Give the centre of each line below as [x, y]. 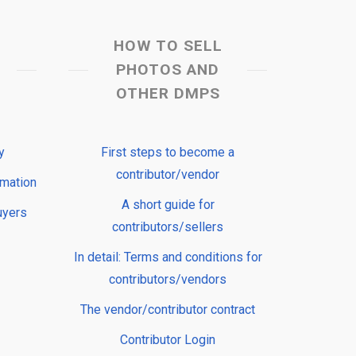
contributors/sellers [168, 227]
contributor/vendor [168, 175]
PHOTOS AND [168, 70]
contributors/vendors [168, 280]
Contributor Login [168, 340]
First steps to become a [168, 153]
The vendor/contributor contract [168, 310]
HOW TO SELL [168, 46]
